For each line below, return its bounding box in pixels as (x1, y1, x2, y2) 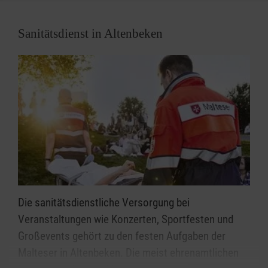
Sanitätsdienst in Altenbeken (18, 26, 163, 41)
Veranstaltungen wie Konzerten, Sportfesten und (18, 212, 233, 227)
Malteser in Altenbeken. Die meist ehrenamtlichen (18, 246, 239, 260)
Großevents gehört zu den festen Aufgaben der (18, 229, 226, 243)
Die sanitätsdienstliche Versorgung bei (18, 196, 190, 210)
